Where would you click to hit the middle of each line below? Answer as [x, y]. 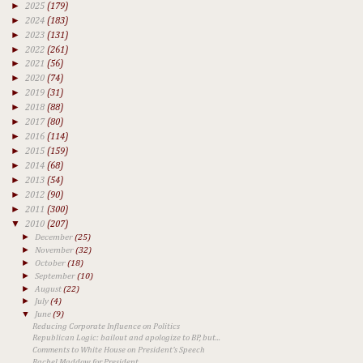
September [56, 275]
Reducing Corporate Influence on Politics [107, 326]
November [56, 250]
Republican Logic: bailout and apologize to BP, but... [127, 338]
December [55, 237]
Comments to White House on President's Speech [119, 350]
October [51, 263]
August [49, 288]
